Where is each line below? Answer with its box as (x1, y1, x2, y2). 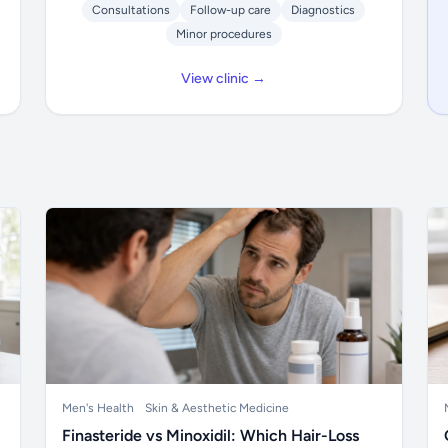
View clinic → (181, 70, 267, 87)
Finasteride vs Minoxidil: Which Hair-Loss (62, 426, 360, 445)
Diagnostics (291, 3, 356, 17)
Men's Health (62, 401, 135, 415)
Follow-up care (190, 3, 272, 17)
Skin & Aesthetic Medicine (145, 401, 290, 415)
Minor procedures (175, 27, 272, 41)
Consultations (92, 3, 171, 17)
